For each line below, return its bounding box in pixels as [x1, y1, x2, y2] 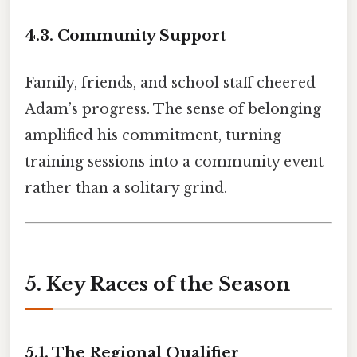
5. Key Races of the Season [25, 272, 290, 296]
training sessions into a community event [25, 152, 324, 171]
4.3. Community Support [25, 25, 226, 45]
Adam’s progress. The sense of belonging [25, 100, 321, 118]
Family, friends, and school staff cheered [25, 73, 316, 92]
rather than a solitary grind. [25, 178, 227, 197]
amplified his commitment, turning [25, 126, 281, 144]
